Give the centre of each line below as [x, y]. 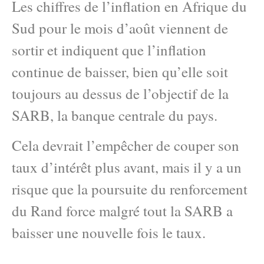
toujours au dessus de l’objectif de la [120, 93]
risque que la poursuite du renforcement [130, 189]
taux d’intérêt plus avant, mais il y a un [127, 167]
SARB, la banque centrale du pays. [115, 115]
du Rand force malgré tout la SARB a [122, 211]
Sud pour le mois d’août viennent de [120, 28]
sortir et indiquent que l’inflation [109, 50]
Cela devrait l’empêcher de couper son [126, 146]
